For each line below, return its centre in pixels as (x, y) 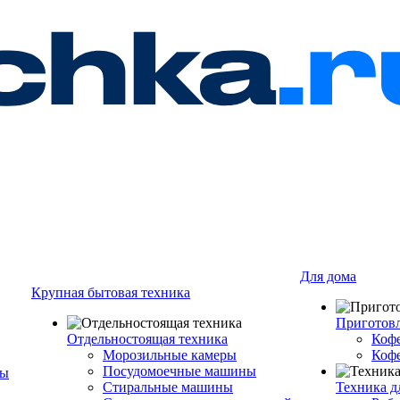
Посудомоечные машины (179, 371)
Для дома (328, 276)
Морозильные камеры (170, 355)
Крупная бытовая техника (111, 292)
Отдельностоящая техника (147, 339)
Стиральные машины (168, 387)
